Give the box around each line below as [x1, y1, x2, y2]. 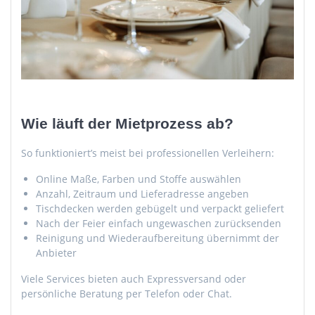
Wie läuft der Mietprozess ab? [21, 115, 233, 131]
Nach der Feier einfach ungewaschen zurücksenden [36, 216, 281, 230]
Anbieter [36, 245, 77, 259]
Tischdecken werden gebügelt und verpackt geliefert [36, 201, 284, 215]
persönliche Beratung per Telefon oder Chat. [21, 286, 232, 300]
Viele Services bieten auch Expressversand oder [21, 271, 246, 285]
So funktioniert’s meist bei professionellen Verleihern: [21, 146, 274, 160]
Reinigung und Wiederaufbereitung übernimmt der [36, 231, 279, 245]
